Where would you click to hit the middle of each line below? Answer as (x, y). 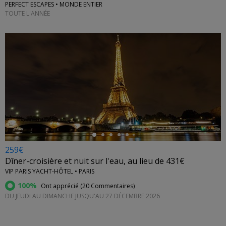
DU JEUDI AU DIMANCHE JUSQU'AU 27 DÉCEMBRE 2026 (82, 196)
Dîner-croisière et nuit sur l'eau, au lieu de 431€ (95, 161)
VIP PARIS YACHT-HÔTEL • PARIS (50, 172)
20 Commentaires (108, 186)
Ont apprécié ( (61, 186)
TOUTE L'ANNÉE (27, 13)
